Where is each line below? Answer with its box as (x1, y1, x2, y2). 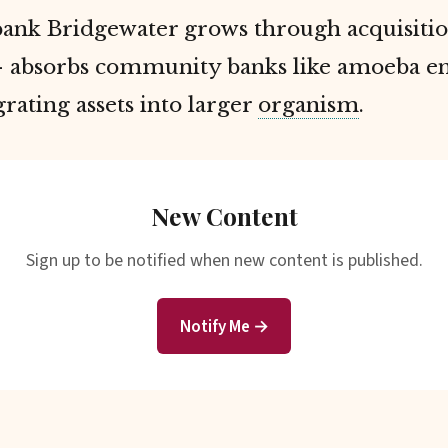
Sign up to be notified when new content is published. (25, 247, 423, 273)
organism (258, 91, 359, 118)
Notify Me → (179, 313, 269, 339)
